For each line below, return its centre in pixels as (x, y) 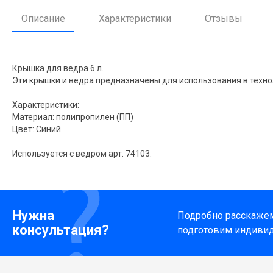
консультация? (61, 230)
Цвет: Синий (37, 129)
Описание (43, 18)
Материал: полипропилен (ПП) (73, 117)
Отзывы (224, 18)
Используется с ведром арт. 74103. (82, 153)
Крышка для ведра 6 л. (58, 68)
